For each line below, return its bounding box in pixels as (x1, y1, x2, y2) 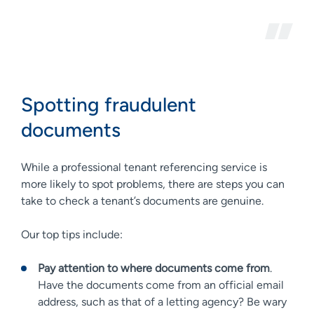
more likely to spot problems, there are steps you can (21, 177, 285, 191)
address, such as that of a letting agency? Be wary (38, 294, 287, 308)
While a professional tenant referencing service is (21, 160, 267, 174)
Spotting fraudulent (21, 92, 196, 116)
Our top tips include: (21, 227, 123, 241)
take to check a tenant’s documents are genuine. (21, 193, 264, 207)
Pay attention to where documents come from (38, 261, 270, 275)
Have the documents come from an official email (38, 278, 284, 292)
